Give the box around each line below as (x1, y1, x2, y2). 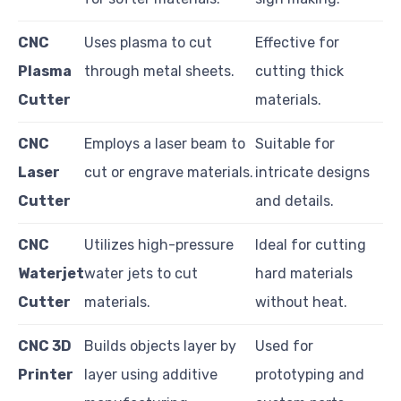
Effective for (255, 33, 339, 51)
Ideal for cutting (255, 235, 366, 253)
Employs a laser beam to (84, 134, 245, 152)
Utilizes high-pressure (84, 235, 234, 253)
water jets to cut (84, 264, 198, 282)
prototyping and (255, 365, 364, 383)
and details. (255, 192, 334, 209)
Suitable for (255, 134, 335, 152)
